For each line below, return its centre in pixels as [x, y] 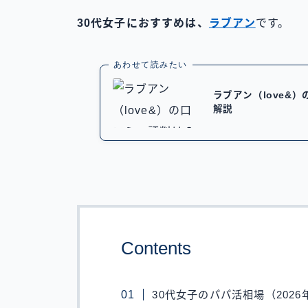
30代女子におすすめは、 [143, 23]
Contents [156, 249]
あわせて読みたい [150, 65]
